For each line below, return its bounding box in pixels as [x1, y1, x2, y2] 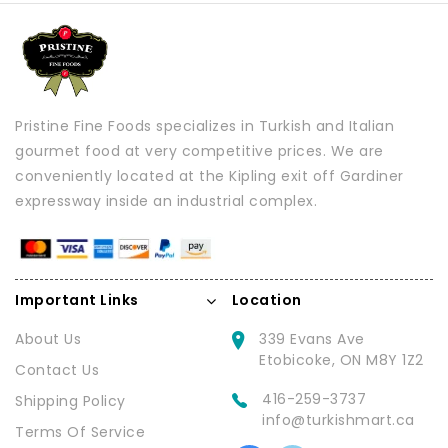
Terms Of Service [15, 422, 145, 443]
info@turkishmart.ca [262, 410, 415, 431]
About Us [15, 329, 81, 350]
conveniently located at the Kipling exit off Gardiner [15, 166, 404, 187]
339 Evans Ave [259, 329, 365, 350]
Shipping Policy [15, 391, 126, 412]
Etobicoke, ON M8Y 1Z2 [259, 350, 424, 371]
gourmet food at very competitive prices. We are [15, 141, 384, 162]
